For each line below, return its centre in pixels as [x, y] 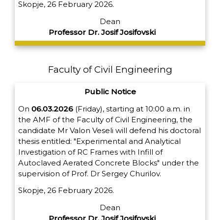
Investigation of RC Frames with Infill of [90, 152]
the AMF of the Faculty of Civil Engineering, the [105, 119]
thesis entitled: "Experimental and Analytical [99, 141]
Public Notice [110, 91]
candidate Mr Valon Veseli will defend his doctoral [110, 130]
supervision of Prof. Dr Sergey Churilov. [90, 173]
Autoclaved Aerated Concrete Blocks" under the [109, 163]
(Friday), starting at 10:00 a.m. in [132, 109]
